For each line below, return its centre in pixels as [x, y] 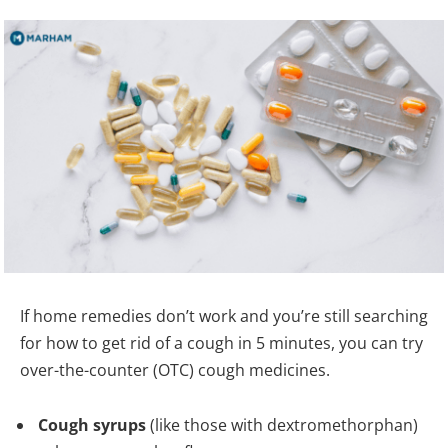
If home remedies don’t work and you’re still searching [224, 315]
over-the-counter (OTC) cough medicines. [177, 369]
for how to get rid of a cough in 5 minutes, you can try [221, 342]
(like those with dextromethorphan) [282, 425]
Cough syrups [92, 425]
